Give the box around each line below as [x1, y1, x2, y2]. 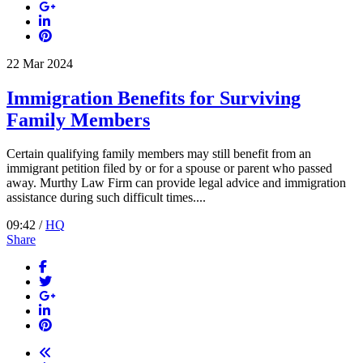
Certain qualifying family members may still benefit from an [6, 147, 311, 161]
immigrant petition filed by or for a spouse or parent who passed [6, 161, 332, 176]
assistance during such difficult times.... [6, 190, 206, 205]
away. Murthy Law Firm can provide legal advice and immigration [6, 176, 346, 190]
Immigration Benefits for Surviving [6, 87, 301, 109]
